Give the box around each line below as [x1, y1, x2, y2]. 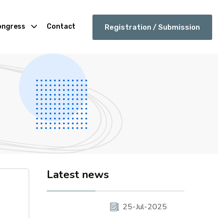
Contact [46, 22, 75, 31]
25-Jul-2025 [122, 201, 167, 212]
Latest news [46, 167, 109, 182]
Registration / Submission [105, 23, 200, 32]
